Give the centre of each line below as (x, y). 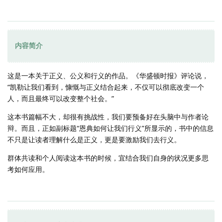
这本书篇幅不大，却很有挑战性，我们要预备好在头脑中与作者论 (108, 117)
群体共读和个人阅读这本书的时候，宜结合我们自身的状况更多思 (108, 158)
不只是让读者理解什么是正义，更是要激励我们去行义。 (94, 140)
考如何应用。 (28, 169)
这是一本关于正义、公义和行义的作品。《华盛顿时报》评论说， (108, 76)
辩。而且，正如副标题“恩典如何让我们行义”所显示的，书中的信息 (111, 128)
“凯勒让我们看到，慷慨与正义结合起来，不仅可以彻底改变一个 (106, 87)
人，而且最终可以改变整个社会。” (61, 99)
